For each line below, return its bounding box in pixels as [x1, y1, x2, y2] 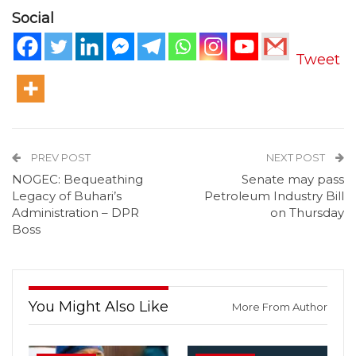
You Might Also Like [29, 297, 168, 315]
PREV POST [29, 150, 91, 164]
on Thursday [270, 204, 344, 220]
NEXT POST [266, 150, 327, 164]
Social [12, 10, 54, 28]
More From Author [232, 300, 327, 313]
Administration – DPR [12, 204, 139, 220]
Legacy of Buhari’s [12, 188, 122, 203]
